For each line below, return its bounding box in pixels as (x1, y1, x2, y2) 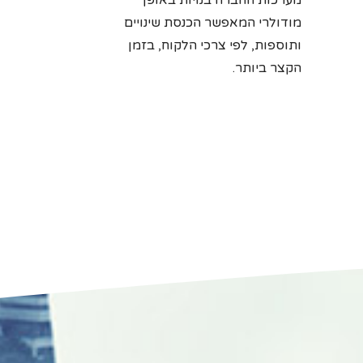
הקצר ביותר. (233, 60, 301, 76)
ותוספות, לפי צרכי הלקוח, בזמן (128, 37, 301, 53)
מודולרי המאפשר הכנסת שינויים (124, 15, 301, 31)
